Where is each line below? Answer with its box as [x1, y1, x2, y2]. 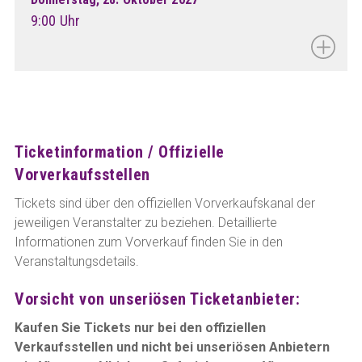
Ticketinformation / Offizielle [15, 142, 225, 162]
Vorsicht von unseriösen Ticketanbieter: [15, 289, 301, 309]
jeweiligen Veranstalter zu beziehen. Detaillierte [15, 215, 277, 230]
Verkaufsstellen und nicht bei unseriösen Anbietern [15, 339, 330, 355]
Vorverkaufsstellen [15, 165, 150, 184]
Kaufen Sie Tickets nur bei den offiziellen [15, 320, 266, 335]
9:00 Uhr [31, 12, 80, 29]
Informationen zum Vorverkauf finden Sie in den [15, 234, 283, 250]
